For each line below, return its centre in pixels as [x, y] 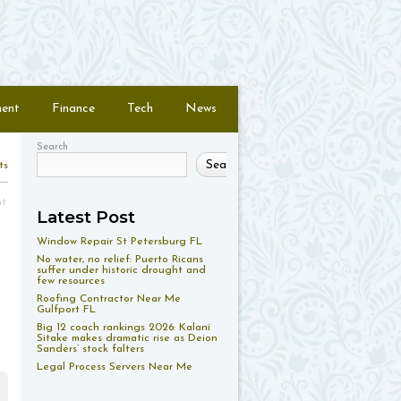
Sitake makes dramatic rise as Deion [127, 338]
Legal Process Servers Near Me [115, 367]
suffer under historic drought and [121, 270]
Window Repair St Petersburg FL [119, 242]
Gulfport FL [66, 310]
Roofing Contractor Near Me [109, 299]
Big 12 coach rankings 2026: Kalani [124, 328]
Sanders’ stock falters [90, 349]
